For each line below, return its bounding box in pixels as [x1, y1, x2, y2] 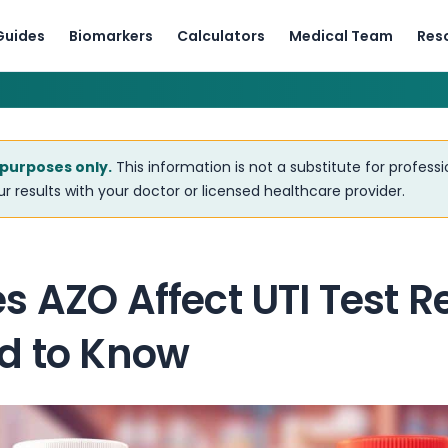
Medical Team [288, 25, 393, 46]
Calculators [176, 25, 265, 46]
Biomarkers [68, 25, 153, 46]
